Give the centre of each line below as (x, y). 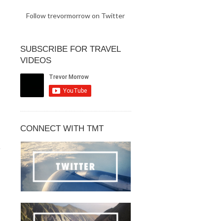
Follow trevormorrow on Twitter (76, 16)
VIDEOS (36, 61)
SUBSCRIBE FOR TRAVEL (70, 49)
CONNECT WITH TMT (62, 129)
